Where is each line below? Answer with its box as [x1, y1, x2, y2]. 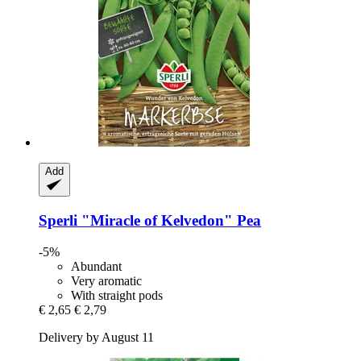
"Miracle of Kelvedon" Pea [77, 211, 261, 229]
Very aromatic [71, 273, 142, 288]
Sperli [39, 211, 77, 229]
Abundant [71, 259, 122, 273]
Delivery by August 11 [39, 330, 154, 344]
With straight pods [71, 288, 163, 302]
